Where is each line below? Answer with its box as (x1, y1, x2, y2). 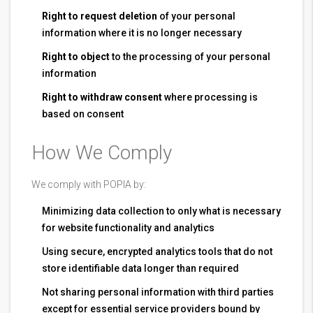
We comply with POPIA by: (31, 179, 146, 190)
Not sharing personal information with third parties (42, 286, 274, 298)
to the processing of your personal (110, 51, 270, 62)
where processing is (162, 92, 258, 103)
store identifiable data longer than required (42, 263, 239, 274)
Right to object (42, 51, 110, 62)
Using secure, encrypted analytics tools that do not (42, 246, 272, 257)
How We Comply (31, 141, 172, 164)
